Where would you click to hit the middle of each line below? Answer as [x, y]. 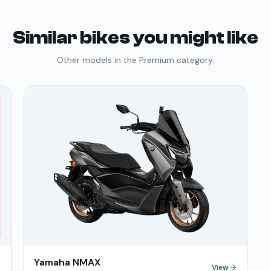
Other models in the [98, 60]
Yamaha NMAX [67, 263]
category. [194, 60]
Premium [157, 60]
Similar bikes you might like [135, 38]
